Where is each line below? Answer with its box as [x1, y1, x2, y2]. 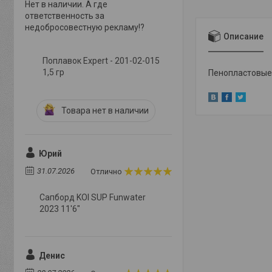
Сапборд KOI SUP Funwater [39, 192, 146, 202]
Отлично [90, 167, 122, 177]
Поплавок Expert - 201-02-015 [42, 56, 160, 66]
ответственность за [25, 11, 104, 21]
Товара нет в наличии [61, 106, 149, 115]
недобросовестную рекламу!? [25, 22, 144, 32]
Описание [223, 31, 263, 41]
